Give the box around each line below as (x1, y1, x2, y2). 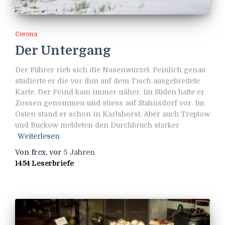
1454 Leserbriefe (15, 159, 74, 167)
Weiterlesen (18, 132, 60, 140)
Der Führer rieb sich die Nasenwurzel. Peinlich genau (15, 65, 205, 74)
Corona (15, 30, 37, 38)
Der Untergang (15, 43, 111, 58)
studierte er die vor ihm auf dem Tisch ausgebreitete (15, 76, 200, 85)
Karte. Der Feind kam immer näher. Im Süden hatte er (15, 87, 204, 96)
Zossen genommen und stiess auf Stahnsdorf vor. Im (15, 98, 204, 107)
